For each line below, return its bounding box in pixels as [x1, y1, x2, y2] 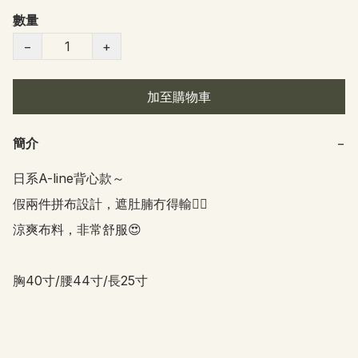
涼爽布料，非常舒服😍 [13, 221, 141, 238]
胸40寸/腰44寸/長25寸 [13, 272, 152, 289]
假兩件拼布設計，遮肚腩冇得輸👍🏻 [13, 196, 208, 213]
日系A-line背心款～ [13, 170, 125, 187]
